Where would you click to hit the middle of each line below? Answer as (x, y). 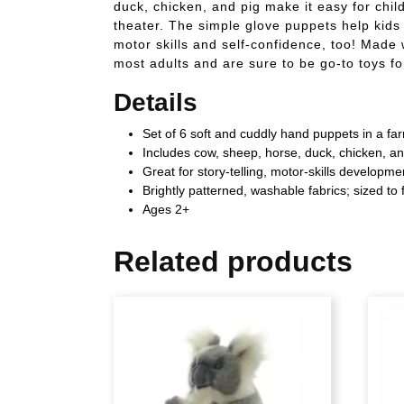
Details (156, 102)
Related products (233, 261)
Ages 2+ (166, 209)
